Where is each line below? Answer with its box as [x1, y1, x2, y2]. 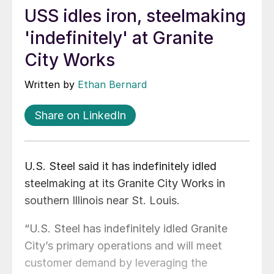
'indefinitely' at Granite [24, 28, 213, 49]
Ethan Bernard [78, 78, 147, 91]
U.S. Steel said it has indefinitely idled [24, 160, 217, 173]
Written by [24, 78, 78, 91]
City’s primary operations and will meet [24, 239, 222, 253]
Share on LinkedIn [34, 109, 126, 122]
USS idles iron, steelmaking [24, 6, 246, 27]
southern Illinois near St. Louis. [24, 194, 180, 207]
